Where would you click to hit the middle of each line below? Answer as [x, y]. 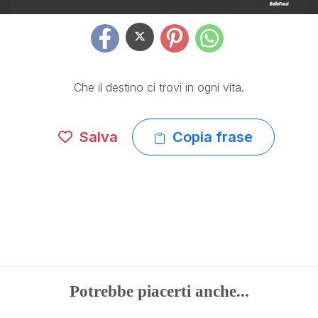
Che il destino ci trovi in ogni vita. [159, 87]
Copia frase [212, 137]
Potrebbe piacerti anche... [159, 291]
